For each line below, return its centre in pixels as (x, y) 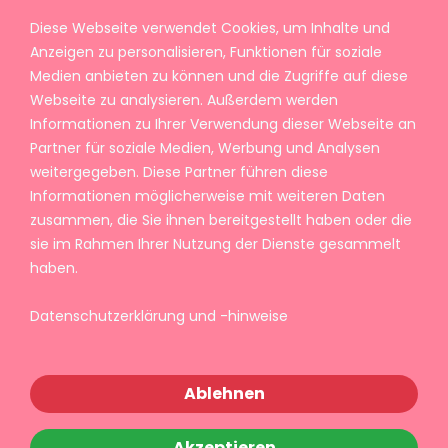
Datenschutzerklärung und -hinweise (159, 316)
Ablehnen (224, 393)
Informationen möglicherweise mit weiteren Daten (207, 196)
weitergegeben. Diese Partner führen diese (179, 172)
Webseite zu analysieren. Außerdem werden (184, 100)
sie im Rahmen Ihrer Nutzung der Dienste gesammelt (215, 244)
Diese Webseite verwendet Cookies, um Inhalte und (210, 28)
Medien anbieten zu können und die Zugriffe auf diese (219, 76)
